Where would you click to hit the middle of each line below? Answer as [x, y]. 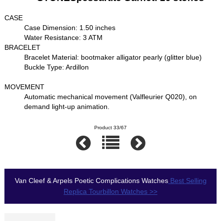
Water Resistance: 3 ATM [64, 38]
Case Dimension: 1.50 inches [70, 28]
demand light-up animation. [67, 107]
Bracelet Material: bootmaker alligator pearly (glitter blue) [113, 57]
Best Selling [187, 181]
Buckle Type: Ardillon [57, 67]
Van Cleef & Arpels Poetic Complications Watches [91, 181]
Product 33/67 [110, 128]
